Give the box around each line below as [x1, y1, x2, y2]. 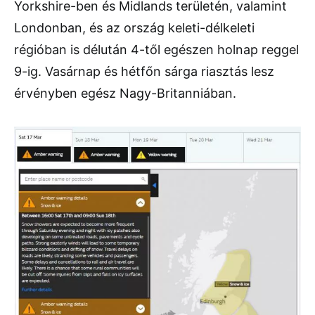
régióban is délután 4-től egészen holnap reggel [14, 42, 299, 58]
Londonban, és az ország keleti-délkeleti [14, 20, 255, 36]
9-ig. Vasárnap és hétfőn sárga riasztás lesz [14, 64, 274, 79]
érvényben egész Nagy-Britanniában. [14, 86, 236, 101]
